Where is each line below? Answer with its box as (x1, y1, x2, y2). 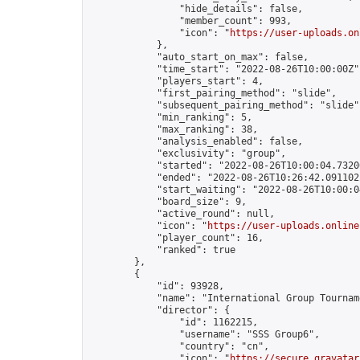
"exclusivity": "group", (89, 148, 286, 159)
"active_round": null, (89, 208, 275, 219)
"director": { (89, 305, 230, 316)
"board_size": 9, (89, 196, 247, 207)
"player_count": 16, (89, 232, 264, 243)
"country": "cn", (89, 341, 269, 352)
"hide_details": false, (89, 3, 303, 14)
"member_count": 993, (89, 15, 292, 27)
